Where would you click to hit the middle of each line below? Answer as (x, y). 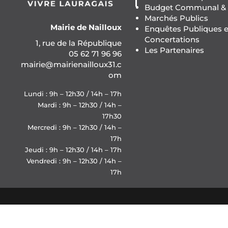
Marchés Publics (176, 18)
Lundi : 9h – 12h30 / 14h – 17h (73, 93)
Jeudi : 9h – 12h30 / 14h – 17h (73, 149)
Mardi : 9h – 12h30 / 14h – (79, 105)
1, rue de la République (78, 43)
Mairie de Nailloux (86, 27)
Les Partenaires (174, 50)
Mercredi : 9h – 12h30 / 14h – (74, 127)
